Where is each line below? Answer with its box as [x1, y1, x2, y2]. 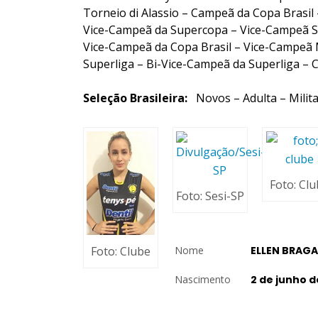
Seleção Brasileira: [83, 90, 187, 106]
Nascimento [175, 273, 231, 286]
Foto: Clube [91, 243, 150, 259]
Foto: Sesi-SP [176, 188, 244, 204]
